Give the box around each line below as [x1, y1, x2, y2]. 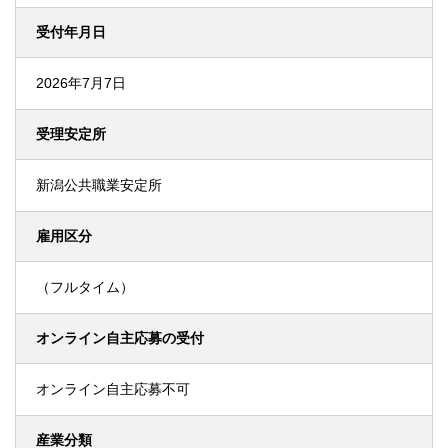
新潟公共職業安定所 [36, 177, 162, 193]
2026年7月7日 [36, 75, 126, 91]
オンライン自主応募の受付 [36, 330, 204, 346]
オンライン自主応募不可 [36, 381, 190, 397]
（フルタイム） [36, 279, 134, 295]
